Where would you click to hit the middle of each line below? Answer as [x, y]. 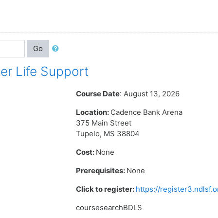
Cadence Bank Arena [147, 112]
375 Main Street [104, 123]
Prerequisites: [101, 171]
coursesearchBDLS [109, 208]
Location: [93, 112]
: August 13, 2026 [150, 94]
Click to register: [106, 189]
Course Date [98, 94]
